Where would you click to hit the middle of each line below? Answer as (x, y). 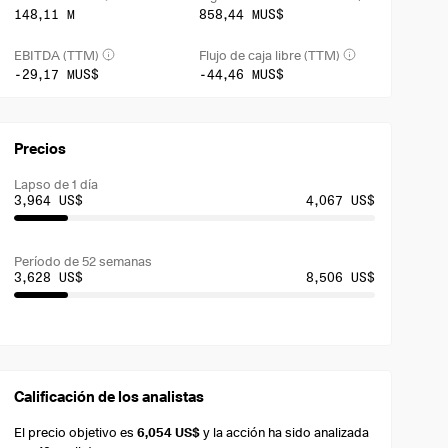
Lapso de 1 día (56, 184)
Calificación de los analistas (109, 397)
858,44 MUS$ (241, 14)
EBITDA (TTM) (57, 54)
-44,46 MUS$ (241, 74)
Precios (40, 149)
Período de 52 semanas (83, 261)
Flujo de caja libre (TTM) (269, 54)
